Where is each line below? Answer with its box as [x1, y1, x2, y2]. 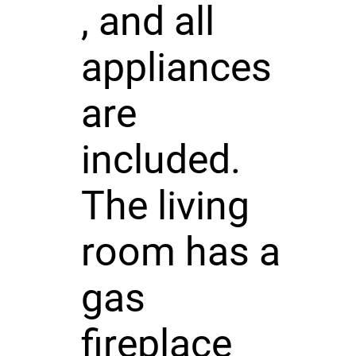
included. [80, 136, 241, 183]
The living [80, 182, 250, 229]
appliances [80, 44, 272, 91]
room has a [80, 228, 281, 275]
